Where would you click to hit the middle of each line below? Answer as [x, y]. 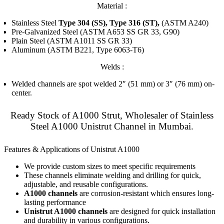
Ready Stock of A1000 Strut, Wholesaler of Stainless [112, 115]
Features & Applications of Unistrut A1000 [72, 149]
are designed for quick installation [161, 211]
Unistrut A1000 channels [66, 211]
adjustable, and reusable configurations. [86, 184]
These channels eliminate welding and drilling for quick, [112, 175]
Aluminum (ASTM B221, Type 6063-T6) [78, 50]
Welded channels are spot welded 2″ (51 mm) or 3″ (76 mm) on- [113, 84]
